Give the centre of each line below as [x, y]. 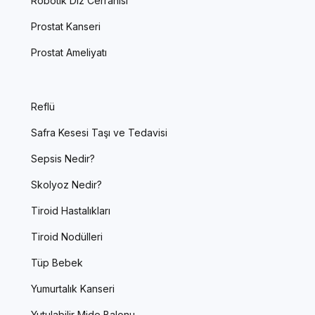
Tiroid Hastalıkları [71, 210]
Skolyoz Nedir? [66, 184]
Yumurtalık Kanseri [73, 288]
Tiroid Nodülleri [67, 236]
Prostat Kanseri [66, 26]
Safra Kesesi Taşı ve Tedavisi [99, 132]
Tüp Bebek [57, 262]
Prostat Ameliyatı [69, 52]
